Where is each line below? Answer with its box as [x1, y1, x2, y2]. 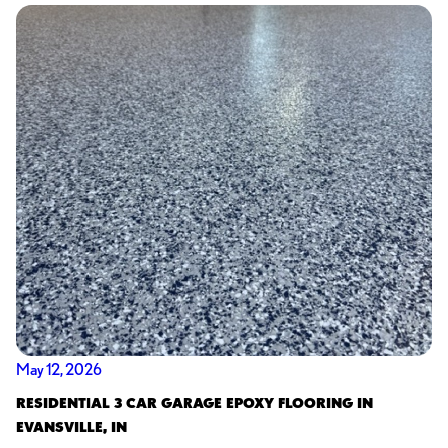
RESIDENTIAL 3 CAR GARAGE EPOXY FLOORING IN [15, 395, 373, 412]
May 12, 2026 [15, 359, 102, 379]
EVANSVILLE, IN [15, 419, 127, 436]
